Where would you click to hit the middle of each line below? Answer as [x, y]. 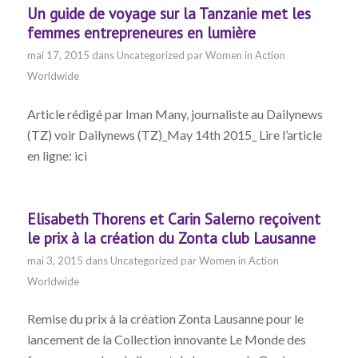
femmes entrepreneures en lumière [141, 33]
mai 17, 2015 [58, 56]
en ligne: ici [59, 155]
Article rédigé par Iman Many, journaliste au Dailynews [175, 113]
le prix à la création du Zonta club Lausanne [171, 238]
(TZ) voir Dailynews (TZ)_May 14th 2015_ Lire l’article [174, 134]
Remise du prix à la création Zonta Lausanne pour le [165, 319]
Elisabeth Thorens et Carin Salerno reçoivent [173, 219]
